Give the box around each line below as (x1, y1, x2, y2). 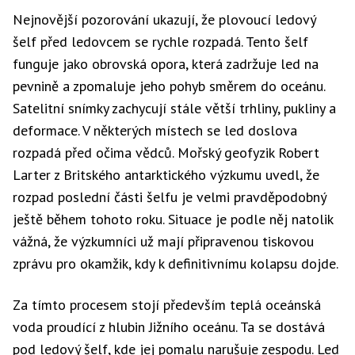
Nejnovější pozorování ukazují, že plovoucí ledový (13, 10, 315, 29)
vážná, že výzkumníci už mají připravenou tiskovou (13, 232, 314, 250)
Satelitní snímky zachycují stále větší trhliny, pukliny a (13, 99, 336, 117)
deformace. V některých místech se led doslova (13, 121, 297, 139)
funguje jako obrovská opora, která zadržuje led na (13, 55, 319, 73)
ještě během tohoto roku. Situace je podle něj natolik (13, 210, 333, 228)
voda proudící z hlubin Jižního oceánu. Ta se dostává (13, 318, 325, 336)
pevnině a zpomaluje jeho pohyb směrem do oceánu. (13, 77, 325, 95)
